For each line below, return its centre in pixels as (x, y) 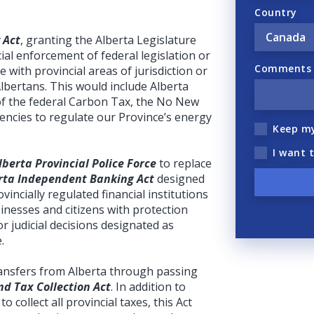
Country (276, 12)
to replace (184, 164)
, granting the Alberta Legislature (108, 40)
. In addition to (148, 287)
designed (181, 179)
